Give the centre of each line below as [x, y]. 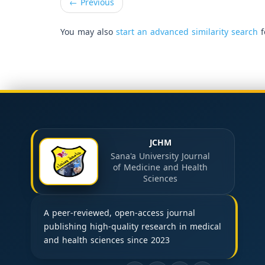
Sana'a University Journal [160, 156]
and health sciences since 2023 [107, 240]
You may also [88, 32]
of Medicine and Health [160, 168]
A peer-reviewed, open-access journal [119, 213]
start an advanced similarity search [187, 32]
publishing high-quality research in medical [132, 227]
